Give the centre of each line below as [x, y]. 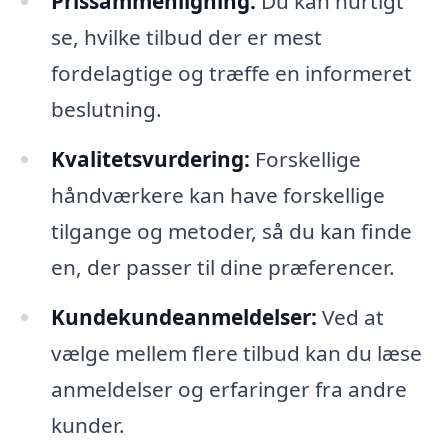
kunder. [87, 425]
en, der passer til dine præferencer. [222, 267]
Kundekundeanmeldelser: [183, 317]
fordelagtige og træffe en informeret [231, 73]
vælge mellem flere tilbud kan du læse [236, 353]
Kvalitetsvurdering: [150, 159]
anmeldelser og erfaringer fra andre [228, 389]
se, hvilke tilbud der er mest [186, 37]
